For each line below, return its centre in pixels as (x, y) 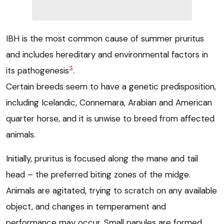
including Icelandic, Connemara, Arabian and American (109, 103)
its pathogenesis (37, 71)
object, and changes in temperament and (86, 207)
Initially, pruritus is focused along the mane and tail (102, 159)
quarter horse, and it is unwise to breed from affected (110, 119)
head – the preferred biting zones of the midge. (98, 175)
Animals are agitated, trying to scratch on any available (111, 191)
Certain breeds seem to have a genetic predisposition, (111, 87)
